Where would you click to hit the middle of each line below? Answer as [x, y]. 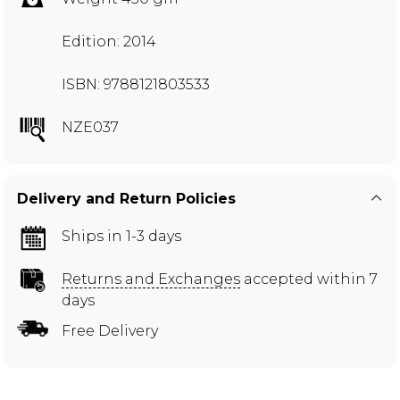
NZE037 [90, 127]
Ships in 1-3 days [121, 236]
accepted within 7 [309, 279]
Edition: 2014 [109, 41]
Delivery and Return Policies [126, 198]
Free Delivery [110, 330]
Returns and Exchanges [151, 279]
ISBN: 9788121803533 [136, 84]
